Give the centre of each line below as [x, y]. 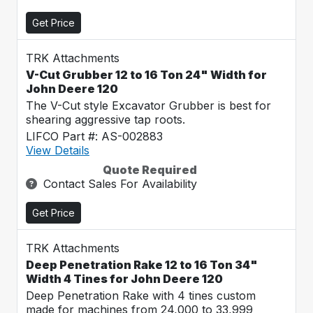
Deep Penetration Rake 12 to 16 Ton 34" [142, 265]
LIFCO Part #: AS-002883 [94, 136]
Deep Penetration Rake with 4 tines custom [141, 296]
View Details [58, 150]
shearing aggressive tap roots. [105, 119]
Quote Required [150, 170]
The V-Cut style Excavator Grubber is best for [148, 105]
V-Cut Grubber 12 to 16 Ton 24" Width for [146, 75]
